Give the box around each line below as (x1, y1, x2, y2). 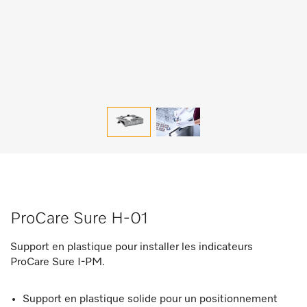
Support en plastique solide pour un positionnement (23, 294, 278, 305)
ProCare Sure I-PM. (10, 257, 105, 268)
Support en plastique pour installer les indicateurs (10, 242, 253, 253)
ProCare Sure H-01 (10, 210, 148, 227)
